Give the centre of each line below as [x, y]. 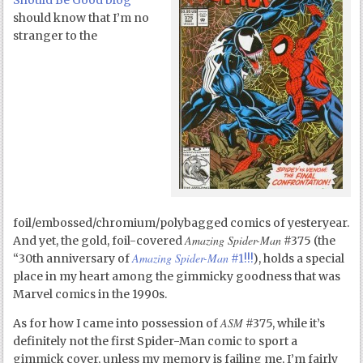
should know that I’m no [81, 18]
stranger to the [56, 36]
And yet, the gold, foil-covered [99, 241]
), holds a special [299, 259]
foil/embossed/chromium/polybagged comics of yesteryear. [181, 223]
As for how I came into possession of [117, 324]
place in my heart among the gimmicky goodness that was [177, 277]
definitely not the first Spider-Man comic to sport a [156, 342]
